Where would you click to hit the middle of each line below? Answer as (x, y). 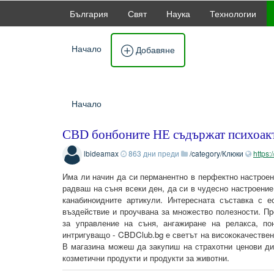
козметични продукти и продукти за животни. (146, 258)
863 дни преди (154, 154)
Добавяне (154, 50)
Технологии (233, 13)
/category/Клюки (217, 154)
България (89, 13)
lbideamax (101, 154)
